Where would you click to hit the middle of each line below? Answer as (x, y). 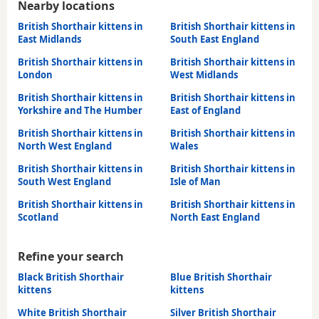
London (35, 75)
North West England (65, 146)
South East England (215, 40)
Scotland (38, 218)
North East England (215, 218)
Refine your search (71, 257)
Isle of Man (195, 182)
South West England (64, 182)
